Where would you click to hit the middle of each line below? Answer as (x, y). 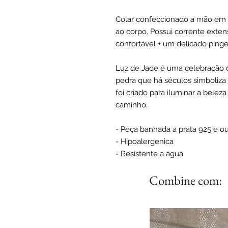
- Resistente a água (149, 154)
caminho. (132, 105)
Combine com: (186, 180)
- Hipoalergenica (145, 142)
